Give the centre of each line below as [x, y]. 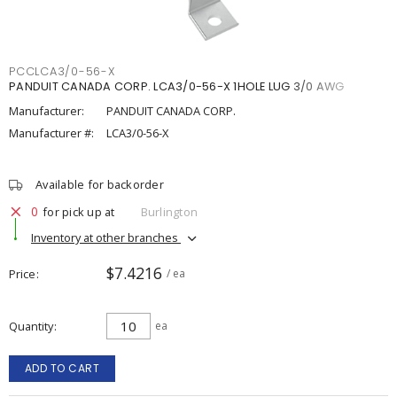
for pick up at [79, 211]
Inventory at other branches [106, 237]
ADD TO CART [62, 368]
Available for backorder [100, 184]
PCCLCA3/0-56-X [62, 71]
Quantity [31, 326]
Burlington [169, 211]
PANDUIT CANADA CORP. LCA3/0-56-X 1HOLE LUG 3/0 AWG [177, 86]
